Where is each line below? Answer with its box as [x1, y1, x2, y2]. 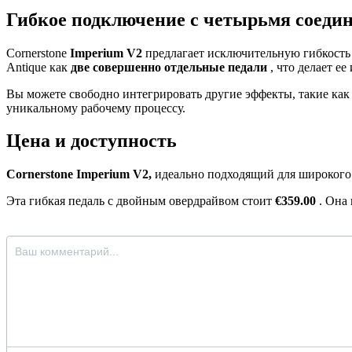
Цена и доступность [6, 130, 177, 152]
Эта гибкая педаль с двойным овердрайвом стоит [6, 194, 275, 208]
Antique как [6, 60, 71, 74]
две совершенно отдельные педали [71, 60, 267, 74]
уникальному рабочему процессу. [6, 101, 185, 115]
